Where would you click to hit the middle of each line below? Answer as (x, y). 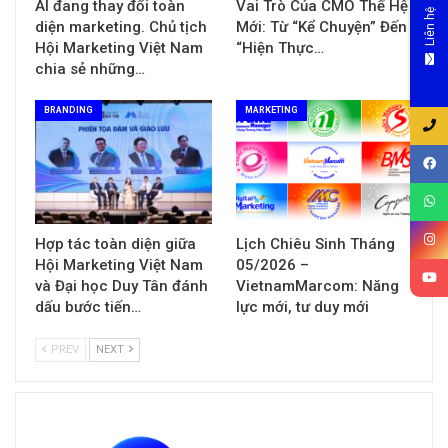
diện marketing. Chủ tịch (121, 26)
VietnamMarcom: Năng (317, 285)
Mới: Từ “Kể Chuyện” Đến (321, 26)
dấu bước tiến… (88, 306)
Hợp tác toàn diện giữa (115, 243)
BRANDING (68, 109)
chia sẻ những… (90, 68)
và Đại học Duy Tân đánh (121, 285)
